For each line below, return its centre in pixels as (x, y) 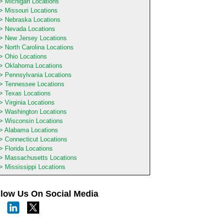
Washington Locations (36, 111)
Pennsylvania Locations (38, 75)
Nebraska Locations (32, 19)
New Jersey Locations (36, 38)
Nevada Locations (30, 29)
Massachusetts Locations (41, 157)
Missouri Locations (31, 10)
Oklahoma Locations (33, 65)
